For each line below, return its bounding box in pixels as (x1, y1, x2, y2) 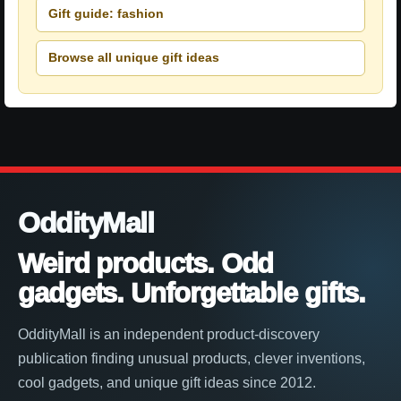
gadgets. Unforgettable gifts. (18, 277, 365, 309)
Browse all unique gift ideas (48, 50, 219, 65)
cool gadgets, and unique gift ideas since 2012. (18, 374, 316, 390)
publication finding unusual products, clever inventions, (18, 350, 365, 366)
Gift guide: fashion (48, 6, 164, 21)
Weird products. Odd (18, 247, 274, 279)
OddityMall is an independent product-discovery (18, 326, 320, 342)
